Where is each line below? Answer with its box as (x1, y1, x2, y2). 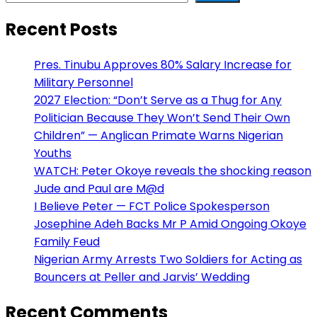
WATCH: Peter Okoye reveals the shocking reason (34, 162, 311, 179)
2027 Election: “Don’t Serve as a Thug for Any (34, 91, 282, 108)
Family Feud (34, 233, 100, 250)
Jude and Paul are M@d (34, 180, 164, 197)
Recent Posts (6, 18, 117, 42)
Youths (34, 144, 71, 161)
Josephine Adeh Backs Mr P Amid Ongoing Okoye (34, 215, 306, 232)
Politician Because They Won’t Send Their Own (34, 109, 290, 126)
